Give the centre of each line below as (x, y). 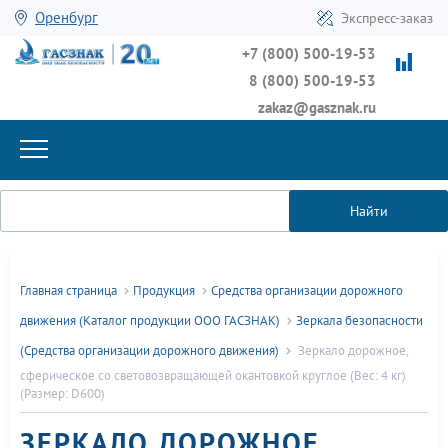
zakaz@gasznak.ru (317, 107)
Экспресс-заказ (387, 18)
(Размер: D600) (62, 393)
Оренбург (66, 17)
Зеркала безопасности (359, 321)
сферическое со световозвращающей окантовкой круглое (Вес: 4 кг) (213, 375)
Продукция (164, 291)
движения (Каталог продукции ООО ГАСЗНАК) (150, 321)
